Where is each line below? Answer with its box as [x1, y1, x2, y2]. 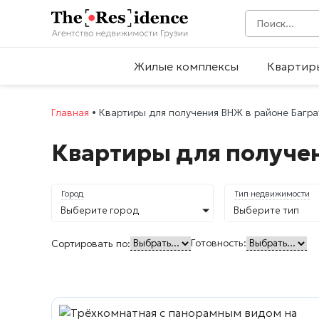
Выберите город [61, 204, 140, 217]
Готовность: [191, 236, 246, 250]
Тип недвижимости [234, 188, 310, 199]
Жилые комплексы [134, 59, 239, 74]
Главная [51, 106, 89, 120]
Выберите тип [234, 204, 299, 217]
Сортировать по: [51, 236, 130, 250]
